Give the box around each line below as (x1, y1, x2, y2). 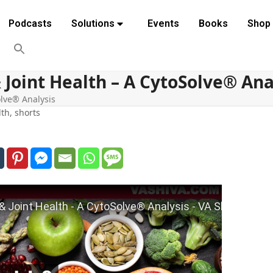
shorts (14, 107, 40, 119)
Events (147, 18, 179, 29)
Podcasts (8, 18, 52, 29)
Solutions (71, 18, 115, 29)
